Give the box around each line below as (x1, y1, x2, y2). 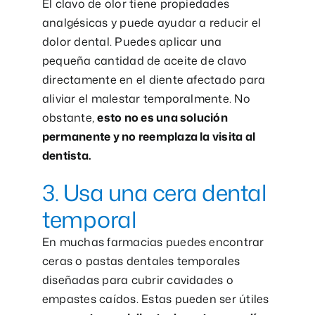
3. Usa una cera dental (41, 176, 266, 209)
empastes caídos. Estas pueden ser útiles (41, 291, 269, 307)
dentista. (41, 148, 91, 164)
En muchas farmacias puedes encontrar (41, 234, 264, 250)
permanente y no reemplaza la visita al (41, 129, 256, 145)
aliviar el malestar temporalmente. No (41, 91, 250, 107)
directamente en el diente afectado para (41, 72, 266, 88)
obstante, (41, 110, 98, 126)
